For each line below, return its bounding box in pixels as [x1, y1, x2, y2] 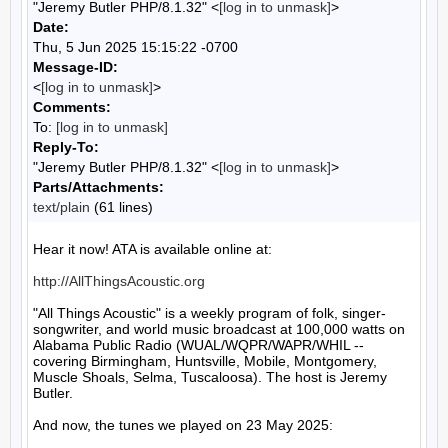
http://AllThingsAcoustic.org [33, 273, 205, 289]
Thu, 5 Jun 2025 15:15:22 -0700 [33, 39, 238, 55]
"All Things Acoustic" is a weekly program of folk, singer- [33, 305, 386, 321]
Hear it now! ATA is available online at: [33, 241, 272, 257]
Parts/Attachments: [33, 179, 164, 195]
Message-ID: [33, 59, 118, 75]
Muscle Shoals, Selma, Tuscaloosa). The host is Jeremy [33, 369, 387, 385]
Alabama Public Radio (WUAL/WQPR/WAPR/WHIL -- [33, 337, 364, 353]
